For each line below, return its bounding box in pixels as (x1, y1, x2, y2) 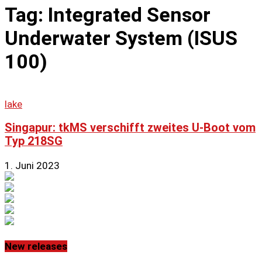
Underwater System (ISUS (5, 26, 237, 50)
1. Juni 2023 (5, 160, 60, 172)
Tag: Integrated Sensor (5, 2, 211, 26)
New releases (5, 240, 67, 252)
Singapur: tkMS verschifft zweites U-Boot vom (5, 121, 256, 135)
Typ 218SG (5, 135, 63, 149)
